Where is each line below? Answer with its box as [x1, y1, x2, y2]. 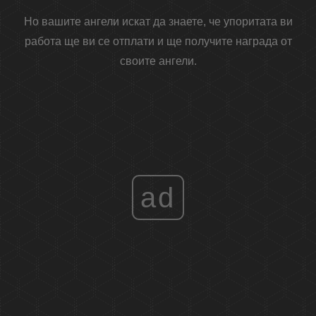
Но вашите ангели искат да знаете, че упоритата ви [23, 16, 293, 28]
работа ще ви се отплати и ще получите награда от [24, 35, 292, 48]
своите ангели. [119, 55, 197, 68]
